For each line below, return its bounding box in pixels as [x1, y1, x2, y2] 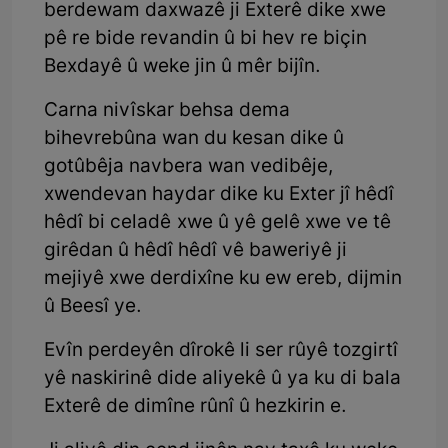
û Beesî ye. [44, 295, 142, 321]
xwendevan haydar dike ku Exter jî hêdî [44, 183, 394, 209]
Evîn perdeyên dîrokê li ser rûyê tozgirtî [44, 339, 398, 365]
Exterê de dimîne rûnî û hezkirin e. [44, 395, 347, 421]
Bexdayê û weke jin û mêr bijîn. [44, 55, 321, 81]
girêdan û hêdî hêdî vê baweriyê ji [44, 239, 347, 265]
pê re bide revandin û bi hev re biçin [44, 27, 367, 53]
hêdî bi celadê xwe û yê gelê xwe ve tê [44, 211, 391, 237]
